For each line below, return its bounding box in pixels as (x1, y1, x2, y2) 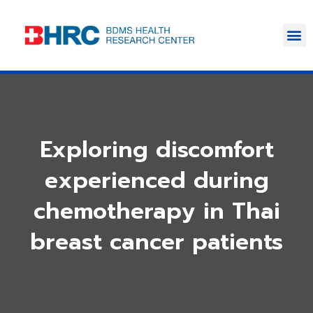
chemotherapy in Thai (33, 194, 280, 228)
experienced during (44, 163, 269, 198)
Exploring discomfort (39, 132, 274, 167)
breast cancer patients (30, 224, 283, 259)
